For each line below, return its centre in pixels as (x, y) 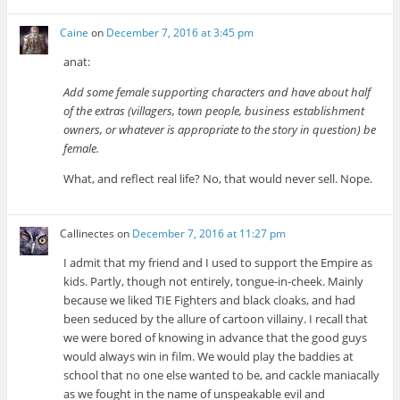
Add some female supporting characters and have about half (217, 92)
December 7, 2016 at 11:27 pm (209, 233)
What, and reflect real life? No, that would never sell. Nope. (218, 178)
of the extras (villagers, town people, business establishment (214, 110)
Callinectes (87, 233)
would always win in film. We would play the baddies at (209, 356)
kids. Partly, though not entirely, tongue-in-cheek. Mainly (214, 281)
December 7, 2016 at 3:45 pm (180, 32)
